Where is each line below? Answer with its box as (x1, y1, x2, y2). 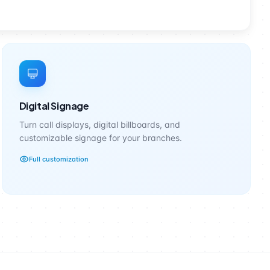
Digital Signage (19, 99, 89, 112)
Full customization (28, 155, 89, 163)
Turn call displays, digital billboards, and (19, 119, 180, 130)
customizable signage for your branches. (19, 133, 182, 143)
